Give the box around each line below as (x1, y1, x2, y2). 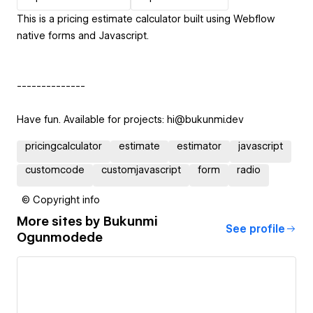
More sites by (17, 213, 103, 228)
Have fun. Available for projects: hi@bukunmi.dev (17, 113, 244, 125)
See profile (226, 222, 285, 235)
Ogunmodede (17, 229, 103, 245)
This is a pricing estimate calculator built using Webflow (17, 13, 275, 24)
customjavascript (101, 163, 181, 175)
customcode (25, 163, 85, 175)
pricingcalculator (25, 140, 102, 152)
